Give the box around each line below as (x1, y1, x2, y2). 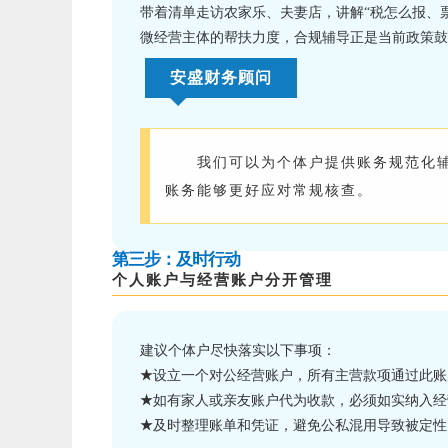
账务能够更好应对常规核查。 (165, 182, 373, 199)
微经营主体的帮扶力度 (140, 30, 280, 46)
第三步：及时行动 (112, 250, 240, 270)
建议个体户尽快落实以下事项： (140, 343, 336, 359)
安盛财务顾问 (170, 69, 272, 87)
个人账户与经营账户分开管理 (112, 271, 333, 289)
